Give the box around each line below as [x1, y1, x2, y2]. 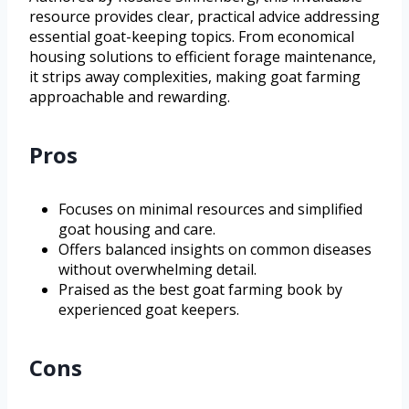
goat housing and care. [58, 219, 215, 240]
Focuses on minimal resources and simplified [58, 199, 362, 220]
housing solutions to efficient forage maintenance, [29, 47, 376, 68]
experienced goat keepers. [58, 299, 239, 320]
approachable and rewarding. [29, 87, 230, 108]
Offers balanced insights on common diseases [58, 239, 372, 260]
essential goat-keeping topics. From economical [29, 26, 354, 47]
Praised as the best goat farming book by [58, 279, 342, 300]
